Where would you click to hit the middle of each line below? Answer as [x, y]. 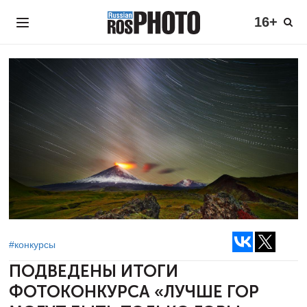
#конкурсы [32, 245]
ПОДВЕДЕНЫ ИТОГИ [94, 271]
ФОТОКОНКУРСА [82, 292]
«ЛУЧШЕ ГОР [207, 292]
